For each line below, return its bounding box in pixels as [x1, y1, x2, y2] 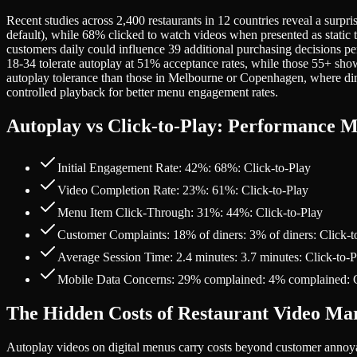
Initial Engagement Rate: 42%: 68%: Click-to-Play [57, 161, 311, 175]
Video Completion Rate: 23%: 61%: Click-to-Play [57, 183, 308, 198]
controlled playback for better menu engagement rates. [6, 85, 278, 100]
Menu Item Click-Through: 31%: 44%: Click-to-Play [57, 206, 323, 220]
